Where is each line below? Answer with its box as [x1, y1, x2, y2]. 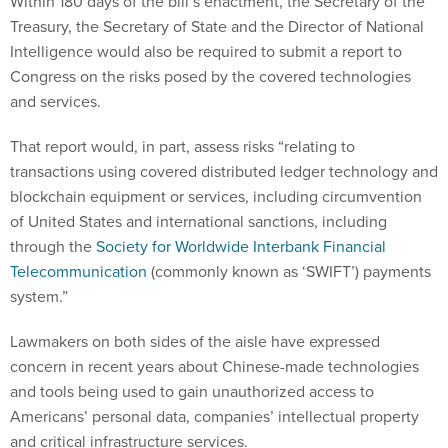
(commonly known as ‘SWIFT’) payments [147, 260, 431, 283]
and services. [10, 90, 105, 113]
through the [10, 235, 96, 258]
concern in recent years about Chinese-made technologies [10, 355, 419, 378]
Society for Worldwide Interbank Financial [96, 235, 386, 258]
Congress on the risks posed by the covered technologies [10, 65, 411, 88]
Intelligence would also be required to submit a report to [10, 40, 402, 63]
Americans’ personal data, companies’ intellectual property [10, 405, 419, 428]
